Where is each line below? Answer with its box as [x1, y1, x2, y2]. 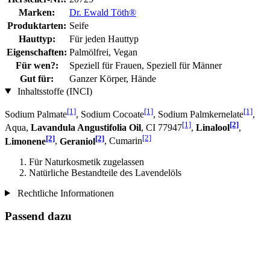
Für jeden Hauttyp [69, 33, 139, 44]
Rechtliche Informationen [14, 187, 114, 198]
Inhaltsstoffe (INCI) [14, 86, 92, 96]
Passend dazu [5, 210, 72, 223]
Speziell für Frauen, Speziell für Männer [69, 60, 222, 71]
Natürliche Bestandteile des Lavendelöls [29, 167, 181, 178]
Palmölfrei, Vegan [69, 46, 137, 57]
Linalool [196, 122, 230, 133]
